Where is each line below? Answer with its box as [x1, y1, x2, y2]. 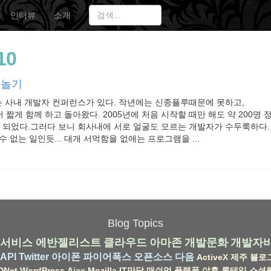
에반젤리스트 [36, 236, 101, 249]
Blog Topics [108, 217, 163, 229]
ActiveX [196, 252, 228, 262]
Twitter [18, 251, 49, 262]
